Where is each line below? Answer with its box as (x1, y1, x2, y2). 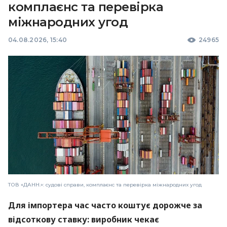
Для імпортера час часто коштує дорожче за (8, 199, 202, 211)
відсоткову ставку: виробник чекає (8, 213, 159, 225)
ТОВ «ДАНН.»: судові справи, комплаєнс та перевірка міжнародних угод (8, 181, 202, 188)
